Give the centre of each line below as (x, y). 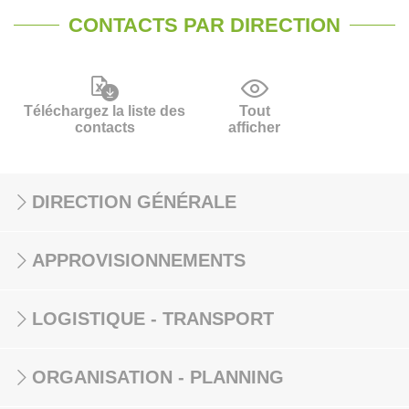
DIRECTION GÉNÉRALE (134, 202)
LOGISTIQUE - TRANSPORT (153, 319)
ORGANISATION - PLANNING (158, 377)
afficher (255, 127)
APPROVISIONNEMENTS (139, 260)
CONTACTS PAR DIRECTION (204, 25)
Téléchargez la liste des (105, 111)
